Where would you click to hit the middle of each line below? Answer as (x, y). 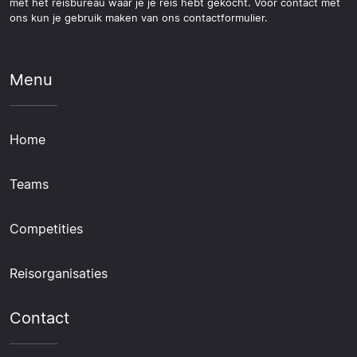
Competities (46, 228)
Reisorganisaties (59, 273)
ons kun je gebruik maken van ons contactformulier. (139, 18)
